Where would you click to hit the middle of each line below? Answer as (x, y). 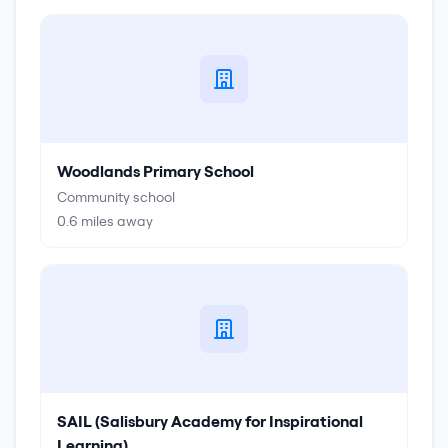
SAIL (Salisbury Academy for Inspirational (210, 421)
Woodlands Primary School (155, 171)
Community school (116, 197)
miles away (115, 221)
